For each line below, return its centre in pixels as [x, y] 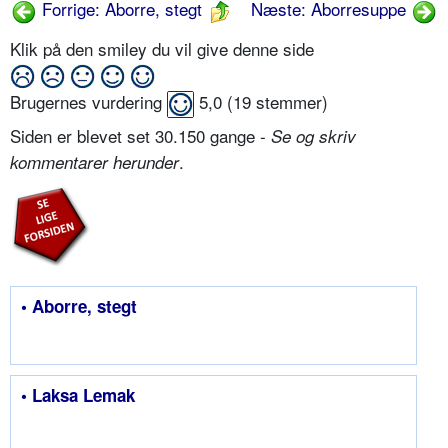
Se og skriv [313, 136]
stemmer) [289, 102]
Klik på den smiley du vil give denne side [164, 49]
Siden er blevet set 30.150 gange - [140, 136]
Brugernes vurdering [88, 102]
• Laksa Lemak [78, 395]
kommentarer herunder [94, 162]
